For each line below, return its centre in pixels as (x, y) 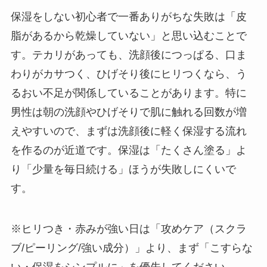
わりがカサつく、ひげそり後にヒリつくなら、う (128, 74)
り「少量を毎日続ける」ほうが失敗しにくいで (123, 170)
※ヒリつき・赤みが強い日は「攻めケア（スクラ (128, 229)
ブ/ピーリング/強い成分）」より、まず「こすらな (131, 248)
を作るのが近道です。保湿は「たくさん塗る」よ (128, 150)
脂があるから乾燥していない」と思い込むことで (128, 36)
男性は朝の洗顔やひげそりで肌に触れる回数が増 (128, 112)
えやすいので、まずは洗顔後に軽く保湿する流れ (128, 131)
